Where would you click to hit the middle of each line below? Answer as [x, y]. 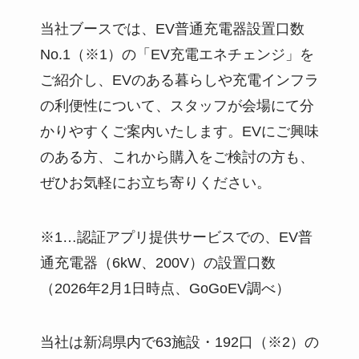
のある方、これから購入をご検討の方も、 [177, 157]
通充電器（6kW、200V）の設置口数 [157, 262]
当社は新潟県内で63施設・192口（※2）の [179, 343]
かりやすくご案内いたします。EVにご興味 [179, 131]
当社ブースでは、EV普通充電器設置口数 [172, 28]
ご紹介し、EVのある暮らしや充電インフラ [179, 80]
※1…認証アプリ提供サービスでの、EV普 [176, 237]
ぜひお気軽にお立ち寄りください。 [155, 182]
